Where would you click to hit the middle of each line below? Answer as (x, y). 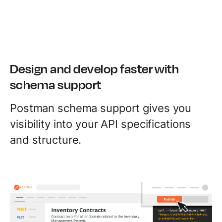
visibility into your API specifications (101, 124)
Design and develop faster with (95, 68)
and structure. (46, 139)
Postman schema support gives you (101, 108)
